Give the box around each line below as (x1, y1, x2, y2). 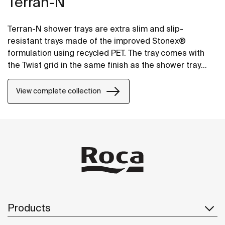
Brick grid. (8, 84, 45, 93)
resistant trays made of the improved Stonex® (8, 36, 186, 45)
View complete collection (16, 87, 101, 95)
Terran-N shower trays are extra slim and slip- (8, 24, 183, 33)
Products (8, 202, 51, 214)
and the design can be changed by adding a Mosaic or (8, 72, 215, 81)
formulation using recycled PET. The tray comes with (8, 48, 204, 57)
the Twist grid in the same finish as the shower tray (8, 60, 201, 69)
